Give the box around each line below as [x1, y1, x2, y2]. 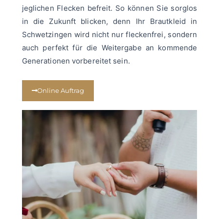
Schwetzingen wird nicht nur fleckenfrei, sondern [22, 30, 197, 40]
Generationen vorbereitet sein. [22, 56, 130, 66]
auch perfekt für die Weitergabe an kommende [22, 43, 197, 53]
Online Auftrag [37, 87, 84, 95]
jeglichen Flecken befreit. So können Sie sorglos [22, 3, 197, 13]
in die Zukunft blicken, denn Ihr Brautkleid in [22, 17, 197, 26]
